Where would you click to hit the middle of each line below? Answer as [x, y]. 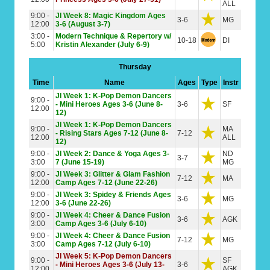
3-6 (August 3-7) [83, 24]
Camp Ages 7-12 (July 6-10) [103, 244]
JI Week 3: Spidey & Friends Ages [113, 195]
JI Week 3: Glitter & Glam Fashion [113, 174]
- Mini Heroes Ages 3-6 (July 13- [110, 265]
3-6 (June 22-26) [83, 203]
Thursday [135, 67]
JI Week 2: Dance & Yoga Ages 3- [112, 154]
